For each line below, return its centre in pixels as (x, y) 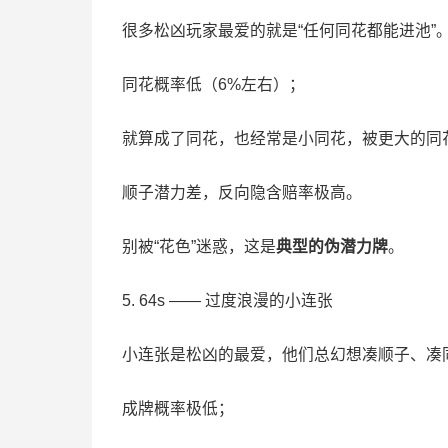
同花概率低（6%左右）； (213, 84)
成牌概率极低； (178, 408)
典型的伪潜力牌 (332, 246)
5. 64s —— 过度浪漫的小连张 (227, 300)
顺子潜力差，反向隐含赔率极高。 (242, 192)
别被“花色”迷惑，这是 (199, 246)
